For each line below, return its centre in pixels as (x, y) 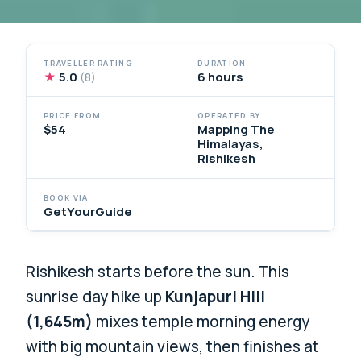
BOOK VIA (66, 197)
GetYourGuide (88, 211)
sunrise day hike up (96, 296)
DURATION (222, 63)
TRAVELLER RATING (88, 63)
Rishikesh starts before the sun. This (158, 271)
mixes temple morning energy (201, 321)
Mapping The (236, 129)
